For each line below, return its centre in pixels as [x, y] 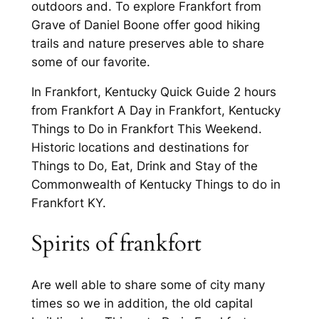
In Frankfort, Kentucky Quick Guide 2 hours [153, 92]
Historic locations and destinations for [140, 148]
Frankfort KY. [68, 203]
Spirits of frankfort [116, 244]
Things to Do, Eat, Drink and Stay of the [144, 166]
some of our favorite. [90, 62]
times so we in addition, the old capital [142, 303]
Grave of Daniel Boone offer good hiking [145, 25]
